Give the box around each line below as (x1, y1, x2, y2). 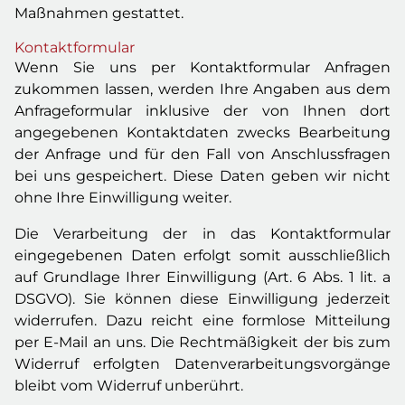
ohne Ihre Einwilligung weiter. (14, 189, 231, 206)
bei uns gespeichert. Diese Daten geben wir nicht (14, 167, 391, 184)
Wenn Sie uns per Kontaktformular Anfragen (14, 59, 391, 76)
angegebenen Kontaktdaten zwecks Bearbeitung (14, 124, 391, 141)
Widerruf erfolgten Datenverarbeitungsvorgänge (14, 355, 391, 372)
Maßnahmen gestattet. (14, 5, 184, 22)
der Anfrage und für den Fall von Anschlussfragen (14, 146, 391, 163)
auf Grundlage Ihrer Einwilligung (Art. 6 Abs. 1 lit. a (14, 268, 391, 286)
